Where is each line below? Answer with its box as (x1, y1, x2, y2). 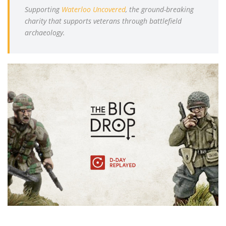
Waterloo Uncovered (62, 4, 126, 14)
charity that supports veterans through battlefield (25, 16, 182, 26)
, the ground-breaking (126, 4, 194, 14)
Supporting (25, 4, 62, 14)
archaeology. (25, 27, 65, 37)
